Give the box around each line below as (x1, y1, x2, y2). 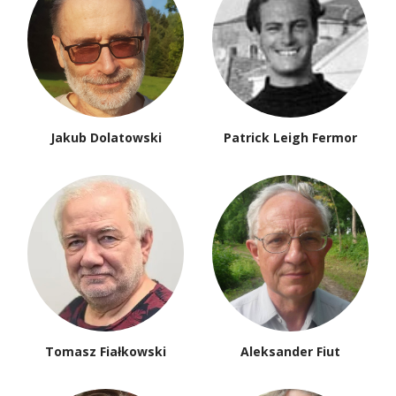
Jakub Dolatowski (49, 129, 162, 147)
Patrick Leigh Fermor (224, 129, 357, 147)
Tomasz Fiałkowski (45, 343, 166, 361)
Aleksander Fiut (240, 343, 340, 361)
